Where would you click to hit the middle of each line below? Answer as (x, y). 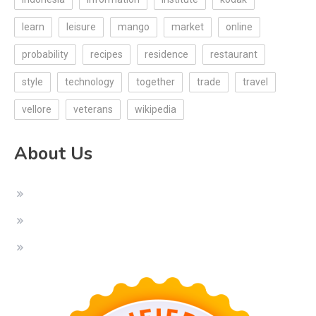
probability (45, 55)
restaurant (234, 55)
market (188, 27)
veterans (93, 110)
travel (255, 82)
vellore (37, 110)
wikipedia (156, 110)
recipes (107, 55)
